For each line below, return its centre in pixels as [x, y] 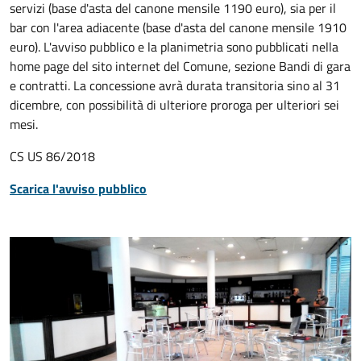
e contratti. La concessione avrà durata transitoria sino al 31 [175, 85]
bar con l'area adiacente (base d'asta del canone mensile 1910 [178, 27]
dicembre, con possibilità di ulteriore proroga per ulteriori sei [174, 105]
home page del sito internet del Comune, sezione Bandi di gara [180, 66]
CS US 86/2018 [52, 156]
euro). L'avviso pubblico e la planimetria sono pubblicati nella [174, 47]
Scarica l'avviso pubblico [78, 189]
